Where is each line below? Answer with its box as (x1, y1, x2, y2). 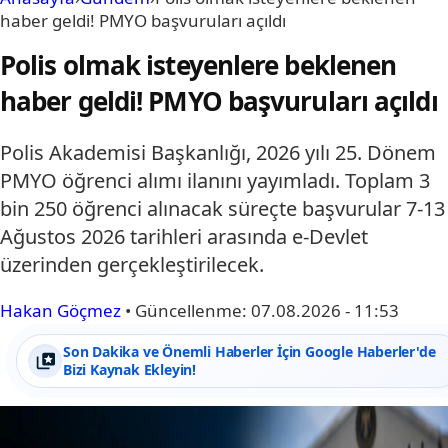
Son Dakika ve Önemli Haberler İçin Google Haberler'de (63, 342, 436, 362)
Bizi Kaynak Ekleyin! (63, 360, 197, 380)
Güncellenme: (135, 299, 251, 323)
